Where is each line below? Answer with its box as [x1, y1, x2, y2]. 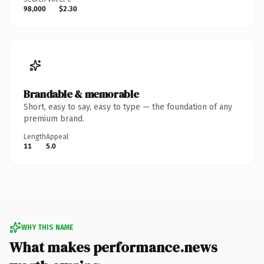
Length [24, 132, 46, 141]
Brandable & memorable [24, 86, 139, 101]
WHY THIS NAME [21, 223, 73, 232]
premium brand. [24, 113, 84, 124]
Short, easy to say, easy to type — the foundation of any [24, 101, 232, 112]
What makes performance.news [9, 237, 217, 257]
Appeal [46, 132, 68, 141]
